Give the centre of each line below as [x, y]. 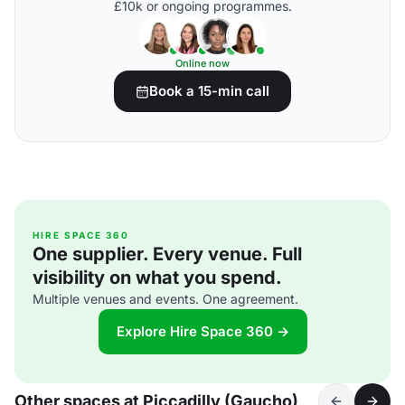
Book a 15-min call [209, 91]
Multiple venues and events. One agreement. [165, 299]
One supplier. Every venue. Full [167, 254]
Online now [202, 63]
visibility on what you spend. [157, 278]
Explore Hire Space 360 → [202, 331]
